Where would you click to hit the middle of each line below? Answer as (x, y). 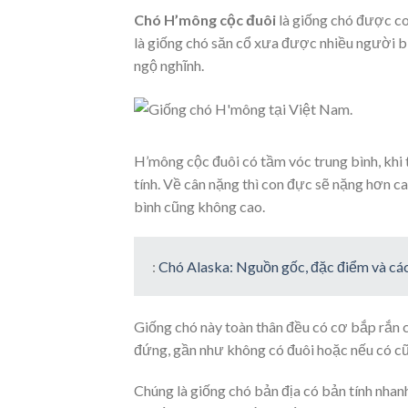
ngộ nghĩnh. (169, 65)
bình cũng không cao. (199, 207)
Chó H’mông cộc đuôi (205, 19)
